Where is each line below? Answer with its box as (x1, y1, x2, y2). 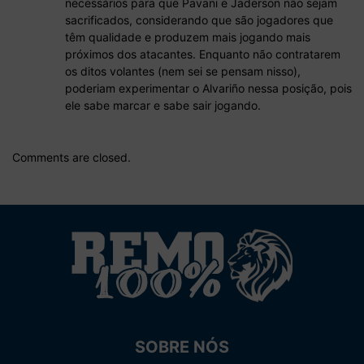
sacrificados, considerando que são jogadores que (65, 13, 333, 28)
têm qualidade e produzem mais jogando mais (65, 30, 310, 45)
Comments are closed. (12, 150, 131, 165)
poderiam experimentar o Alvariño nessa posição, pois (65, 81, 352, 96)
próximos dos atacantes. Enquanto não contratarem (65, 47, 340, 62)
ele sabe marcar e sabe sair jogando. (65, 98, 261, 113)
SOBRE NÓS (135, 337, 229, 357)
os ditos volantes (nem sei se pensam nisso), (65, 64, 301, 79)
